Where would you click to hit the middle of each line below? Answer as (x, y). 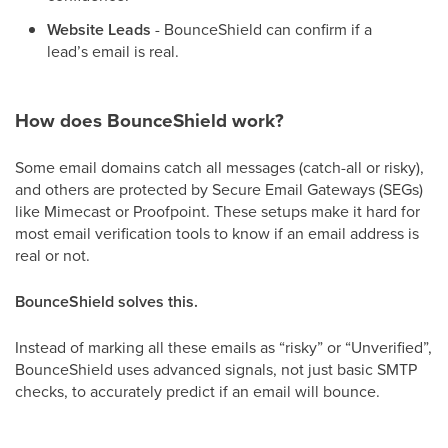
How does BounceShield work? (149, 120)
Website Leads (101, 29)
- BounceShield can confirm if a (263, 28)
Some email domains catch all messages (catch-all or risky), (219, 166)
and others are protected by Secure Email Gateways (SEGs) (219, 188)
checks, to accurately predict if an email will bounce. (197, 390)
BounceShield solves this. (106, 301)
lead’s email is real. (113, 50)
